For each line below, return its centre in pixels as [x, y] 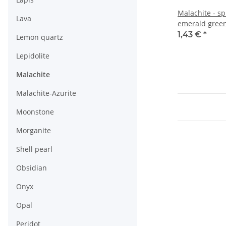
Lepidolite [33, 56]
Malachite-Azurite [46, 93]
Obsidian [32, 168]
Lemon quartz [40, 37]
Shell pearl [34, 149]
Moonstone [35, 112]
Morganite [34, 131]
